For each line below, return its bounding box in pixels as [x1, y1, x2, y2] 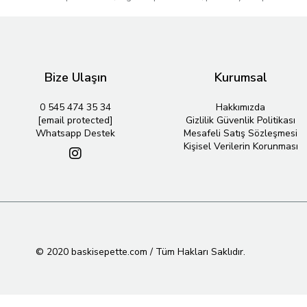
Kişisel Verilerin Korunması [183, 140, 298, 153]
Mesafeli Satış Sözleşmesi [184, 127, 297, 140]
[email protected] [38, 114, 113, 127]
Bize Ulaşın [44, 69, 107, 86]
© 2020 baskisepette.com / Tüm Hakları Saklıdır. [36, 245, 245, 258]
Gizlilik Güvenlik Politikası [186, 114, 295, 127]
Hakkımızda [216, 101, 265, 114]
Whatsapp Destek [36, 127, 115, 140]
